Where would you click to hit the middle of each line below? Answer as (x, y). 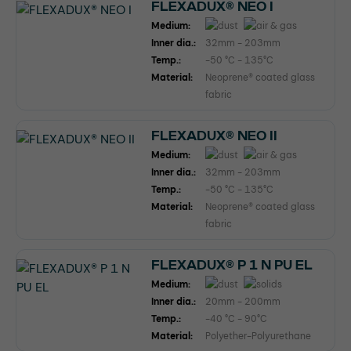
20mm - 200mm (243, 302)
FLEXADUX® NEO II (214, 136)
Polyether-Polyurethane (258, 337)
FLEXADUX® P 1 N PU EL (232, 266)
